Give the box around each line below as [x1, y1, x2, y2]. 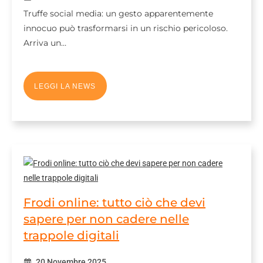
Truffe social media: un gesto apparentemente [23, 8, 213, 19]
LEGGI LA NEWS [34, 82, 96, 90]
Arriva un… [23, 38, 66, 48]
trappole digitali [23, 228, 119, 242]
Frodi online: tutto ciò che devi [23, 195, 205, 210]
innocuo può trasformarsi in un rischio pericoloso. [23, 23, 228, 33]
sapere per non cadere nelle [23, 212, 189, 226]
